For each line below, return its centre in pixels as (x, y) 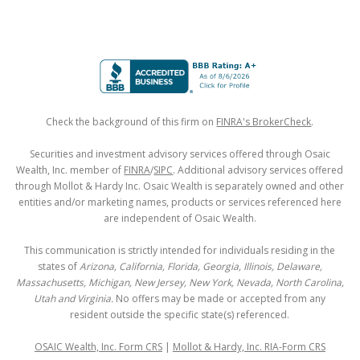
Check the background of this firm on (131, 122)
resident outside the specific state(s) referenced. (180, 315)
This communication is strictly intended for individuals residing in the (180, 250)
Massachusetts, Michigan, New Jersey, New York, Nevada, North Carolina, (180, 282)
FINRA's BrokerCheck (264, 122)
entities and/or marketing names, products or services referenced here (180, 202)
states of (58, 266)
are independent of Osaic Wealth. (180, 218)
